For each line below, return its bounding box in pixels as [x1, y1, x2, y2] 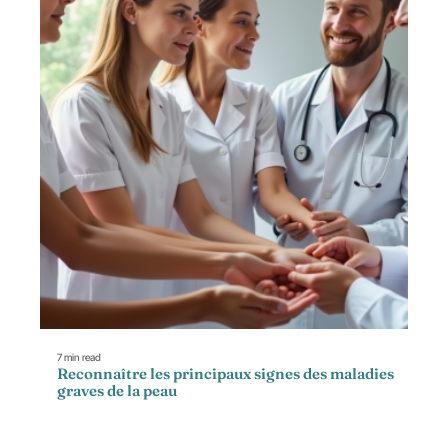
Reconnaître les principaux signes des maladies [57, 364, 394, 384]
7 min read [57, 351, 101, 364]
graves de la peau [57, 381, 177, 401]
